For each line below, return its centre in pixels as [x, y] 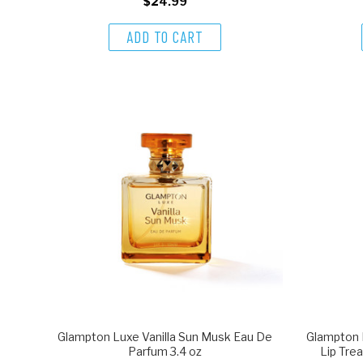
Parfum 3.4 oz [165, 351]
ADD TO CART [165, 36]
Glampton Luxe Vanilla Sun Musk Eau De [165, 337]
